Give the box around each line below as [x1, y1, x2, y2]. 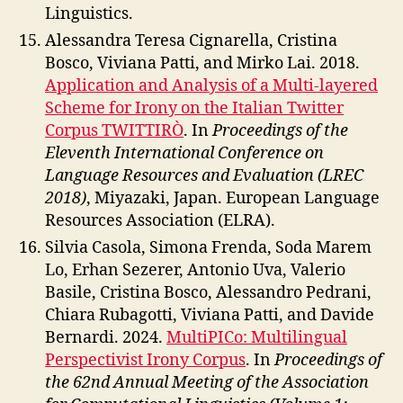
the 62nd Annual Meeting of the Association [45, 372, 369, 393]
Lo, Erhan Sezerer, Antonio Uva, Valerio [45, 260, 345, 281]
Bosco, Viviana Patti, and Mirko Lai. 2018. [45, 53, 360, 74]
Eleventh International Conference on [45, 143, 324, 164]
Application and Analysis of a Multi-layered [45, 76, 378, 96]
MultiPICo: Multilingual [166, 327, 347, 348]
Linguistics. [45, 4, 133, 24]
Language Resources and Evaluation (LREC [45, 166, 363, 186]
